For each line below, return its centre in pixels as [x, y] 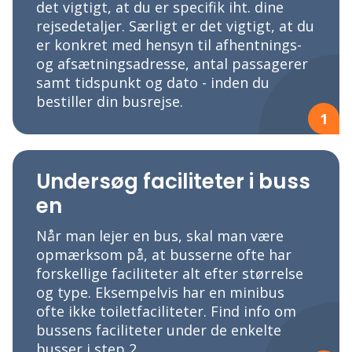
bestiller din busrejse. [110, 102]
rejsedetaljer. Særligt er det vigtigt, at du [175, 26]
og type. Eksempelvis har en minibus [160, 293]
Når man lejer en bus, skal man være [160, 236]
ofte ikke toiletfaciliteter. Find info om [166, 312]
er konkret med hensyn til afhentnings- [169, 45]
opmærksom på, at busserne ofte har [164, 255]
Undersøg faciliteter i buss [173, 182]
